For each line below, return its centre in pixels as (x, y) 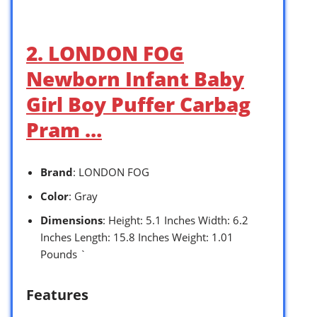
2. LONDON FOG (105, 53)
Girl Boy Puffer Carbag (138, 104)
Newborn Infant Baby (135, 79)
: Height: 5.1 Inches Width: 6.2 (175, 220)
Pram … (64, 130)
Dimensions (71, 220)
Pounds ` (63, 254)
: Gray (83, 196)
